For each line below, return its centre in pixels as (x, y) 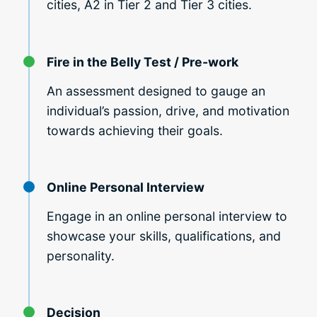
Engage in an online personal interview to (167, 216)
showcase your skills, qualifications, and (164, 236)
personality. (81, 255)
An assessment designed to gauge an (156, 91)
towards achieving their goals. (135, 130)
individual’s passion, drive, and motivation (168, 110)
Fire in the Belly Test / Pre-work (143, 62)
